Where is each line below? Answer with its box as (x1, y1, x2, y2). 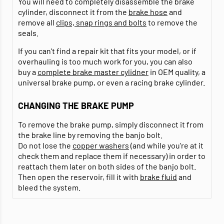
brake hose (128, 7, 167, 17)
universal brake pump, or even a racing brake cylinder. (18, 77, 205, 87)
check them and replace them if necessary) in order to (18, 151, 205, 161)
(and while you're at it (129, 140, 203, 150)
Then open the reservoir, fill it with (18, 172, 140, 182)
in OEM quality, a (148, 67, 205, 77)
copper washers (72, 140, 129, 150)
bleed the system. (18, 182, 80, 192)
